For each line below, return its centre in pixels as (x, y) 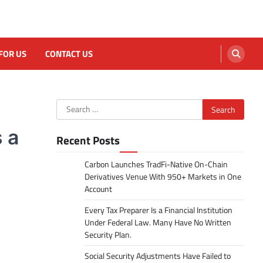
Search (70, 106)
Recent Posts (88, 140)
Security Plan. (108, 235)
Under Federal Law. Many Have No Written (158, 222)
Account (98, 189)
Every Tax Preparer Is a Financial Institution (159, 210)
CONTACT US (69, 53)
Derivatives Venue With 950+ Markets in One (163, 177)
